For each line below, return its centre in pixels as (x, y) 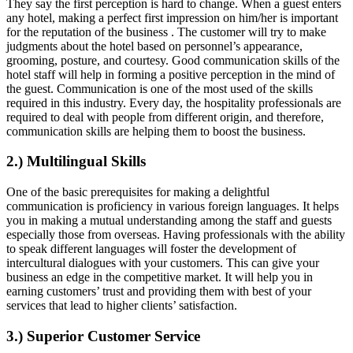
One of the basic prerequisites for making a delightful (138, 192)
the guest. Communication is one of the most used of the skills (160, 88)
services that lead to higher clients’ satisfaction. (122, 306)
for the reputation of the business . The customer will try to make (166, 32)
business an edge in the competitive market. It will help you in (160, 277)
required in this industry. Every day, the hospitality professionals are (174, 102)
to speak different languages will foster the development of (151, 249)
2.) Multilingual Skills (76, 162)
